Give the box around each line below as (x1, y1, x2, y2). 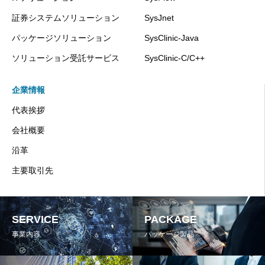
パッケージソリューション (12, 33, 111, 43)
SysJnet (144, 12, 174, 22)
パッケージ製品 (144, 230, 194, 238)
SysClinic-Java (144, 33, 199, 43)
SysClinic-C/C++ (144, 53, 205, 63)
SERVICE (12, 213, 59, 225)
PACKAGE (144, 213, 197, 225)
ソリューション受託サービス (12, 53, 119, 63)
